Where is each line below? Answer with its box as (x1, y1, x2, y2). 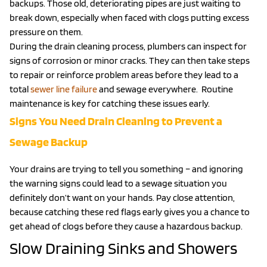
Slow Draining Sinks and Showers (10, 237, 237, 258)
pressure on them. (10, 26, 83, 38)
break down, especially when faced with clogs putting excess (10, 11, 249, 23)
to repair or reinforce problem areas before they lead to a (10, 69, 238, 80)
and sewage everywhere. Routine (97, 83, 233, 95)
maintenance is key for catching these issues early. (10, 97, 210, 109)
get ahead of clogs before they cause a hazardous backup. (10, 220, 243, 232)
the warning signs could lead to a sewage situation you (10, 177, 227, 189)
